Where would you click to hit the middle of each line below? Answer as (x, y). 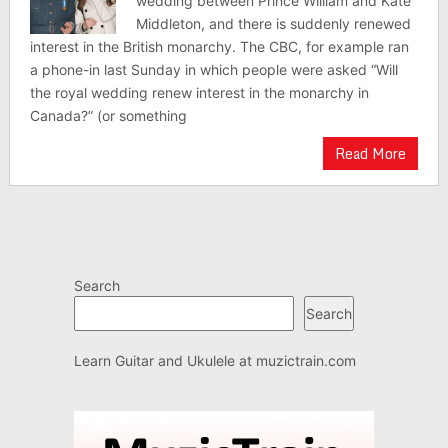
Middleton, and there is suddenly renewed (274, 24)
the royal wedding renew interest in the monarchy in (199, 93)
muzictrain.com (305, 361)
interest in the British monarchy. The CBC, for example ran (219, 47)
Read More (371, 154)
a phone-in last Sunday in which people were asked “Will (213, 70)
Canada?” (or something (108, 116)
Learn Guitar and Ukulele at (164, 361)
